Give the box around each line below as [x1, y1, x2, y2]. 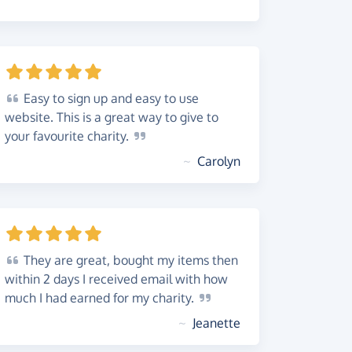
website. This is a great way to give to [5, 109, 218, 125]
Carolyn [197, 153, 240, 169]
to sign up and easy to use [49, 90, 199, 106]
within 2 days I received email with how [5, 271, 228, 287]
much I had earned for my [5, 290, 152, 306]
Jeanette [192, 315, 240, 331]
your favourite [5, 128, 87, 144]
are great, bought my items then [51, 252, 238, 268]
